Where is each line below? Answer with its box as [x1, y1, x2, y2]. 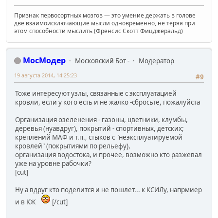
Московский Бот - [75, 56, 129, 65]
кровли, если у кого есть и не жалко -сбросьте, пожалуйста [15, 98, 200, 107]
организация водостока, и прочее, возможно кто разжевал [15, 150, 202, 160]
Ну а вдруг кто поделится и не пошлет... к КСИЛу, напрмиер [15, 185, 202, 195]
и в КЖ [15, 198, 38, 207]
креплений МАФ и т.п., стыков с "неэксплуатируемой [15, 133, 182, 142]
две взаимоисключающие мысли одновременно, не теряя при [14, 18, 195, 27]
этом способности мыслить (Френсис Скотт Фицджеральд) [14, 26, 183, 35]
